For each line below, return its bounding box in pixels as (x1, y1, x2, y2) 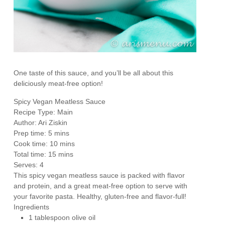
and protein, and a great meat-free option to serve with (14, 182, 188, 190)
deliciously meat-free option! (14, 79, 103, 88)
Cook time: (14, 140, 50, 148)
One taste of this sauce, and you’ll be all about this (14, 69, 174, 77)
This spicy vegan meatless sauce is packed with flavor (14, 171, 185, 180)
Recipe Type (14, 108, 54, 117)
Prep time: (14, 129, 49, 138)
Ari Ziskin (38, 119, 68, 127)
